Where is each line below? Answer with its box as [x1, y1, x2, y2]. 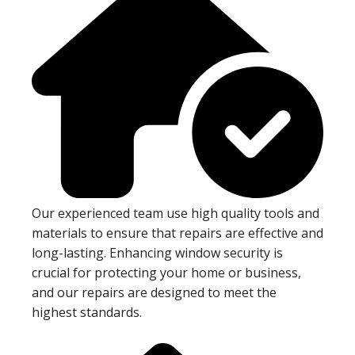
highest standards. [32, 303, 142, 321]
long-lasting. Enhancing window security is [32, 243, 283, 261]
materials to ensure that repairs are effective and [32, 223, 323, 242]
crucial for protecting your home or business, [32, 263, 301, 281]
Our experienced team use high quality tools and [32, 204, 319, 222]
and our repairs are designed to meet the [32, 283, 277, 301]
